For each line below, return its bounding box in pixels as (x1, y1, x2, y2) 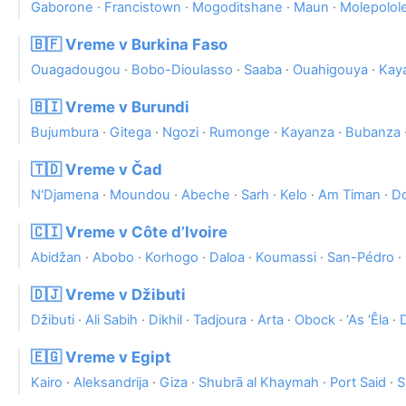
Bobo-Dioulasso (131, 62, 233, 79)
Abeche (181, 187, 230, 204)
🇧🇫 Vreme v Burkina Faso (31, 35, 227, 54)
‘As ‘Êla (346, 312, 389, 329)
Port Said (330, 374, 386, 391)
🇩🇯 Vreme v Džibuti (31, 285, 186, 304)
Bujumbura (31, 124, 99, 141)
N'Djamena (31, 187, 99, 204)
